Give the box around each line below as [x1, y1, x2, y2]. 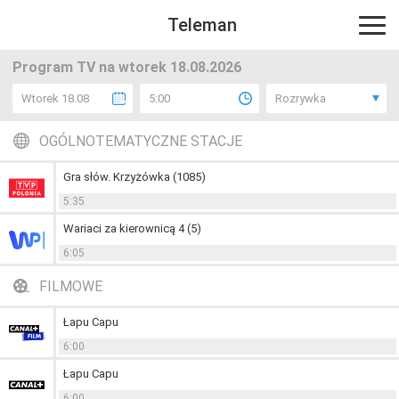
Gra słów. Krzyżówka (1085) [63, 170, 206, 183]
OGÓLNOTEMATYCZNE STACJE [39, 132, 242, 150]
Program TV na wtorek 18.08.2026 [12, 59, 241, 76]
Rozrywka [275, 92, 327, 105]
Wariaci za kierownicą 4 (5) [63, 222, 201, 235]
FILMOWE [39, 277, 102, 295]
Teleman [167, 14, 237, 36]
